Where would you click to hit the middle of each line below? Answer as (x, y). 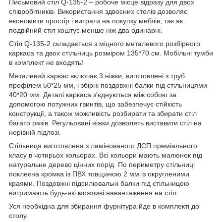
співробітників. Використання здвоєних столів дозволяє (98, 11)
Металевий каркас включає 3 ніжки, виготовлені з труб (97, 76)
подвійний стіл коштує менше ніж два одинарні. (86, 30)
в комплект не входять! (46, 62)
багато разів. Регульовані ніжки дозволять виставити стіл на (105, 123)
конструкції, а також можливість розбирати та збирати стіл (103, 113)
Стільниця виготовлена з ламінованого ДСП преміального (103, 145)
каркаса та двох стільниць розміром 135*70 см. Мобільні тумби (111, 53)
